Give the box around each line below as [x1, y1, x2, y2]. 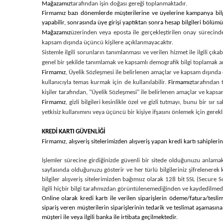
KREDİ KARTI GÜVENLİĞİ [42, 128, 105, 135]
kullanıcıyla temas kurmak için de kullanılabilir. [42, 79, 168, 86]
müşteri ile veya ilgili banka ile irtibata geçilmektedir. [42, 214, 178, 221]
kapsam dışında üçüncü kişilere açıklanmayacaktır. [42, 39, 173, 46]
